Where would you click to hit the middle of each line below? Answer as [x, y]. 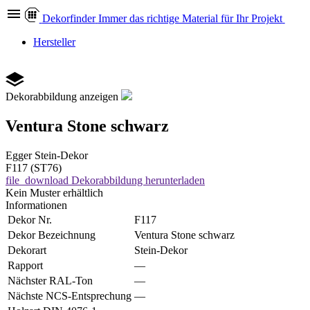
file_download [37, 180]
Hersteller [54, 42]
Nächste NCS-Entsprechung [70, 295]
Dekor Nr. [30, 219]
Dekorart [27, 250]
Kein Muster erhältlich [54, 192]
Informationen [36, 205]
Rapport [25, 265]
